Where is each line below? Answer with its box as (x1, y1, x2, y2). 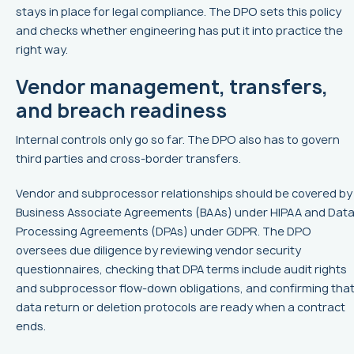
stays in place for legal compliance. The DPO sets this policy (16, 4, 341, 20)
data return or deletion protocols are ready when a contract (16, 299, 345, 315)
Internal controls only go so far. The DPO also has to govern (16, 132, 340, 148)
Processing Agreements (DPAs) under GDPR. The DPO (16, 224, 311, 239)
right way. (16, 42, 68, 58)
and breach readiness (16, 97, 227, 125)
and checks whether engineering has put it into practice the (16, 23, 343, 39)
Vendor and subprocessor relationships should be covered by (16, 186, 352, 201)
